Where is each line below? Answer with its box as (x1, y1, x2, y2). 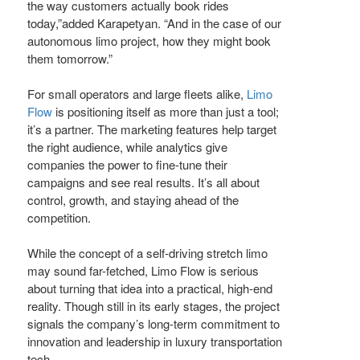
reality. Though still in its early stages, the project (27, 297, 280, 315)
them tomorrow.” (27, 50, 112, 67)
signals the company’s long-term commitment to (27, 315, 280, 333)
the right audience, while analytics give (27, 138, 227, 156)
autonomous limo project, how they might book (27, 32, 271, 50)
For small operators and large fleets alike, (27, 85, 247, 103)
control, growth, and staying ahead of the (27, 191, 239, 209)
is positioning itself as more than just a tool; (52, 103, 279, 121)
